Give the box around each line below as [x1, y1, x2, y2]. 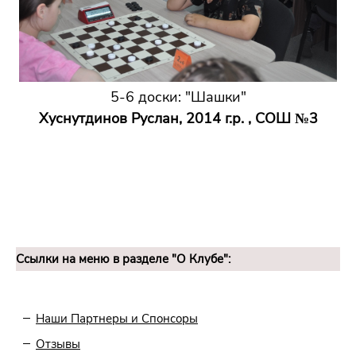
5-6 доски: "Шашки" [110, 87, 246, 107]
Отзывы [36, 335, 80, 352]
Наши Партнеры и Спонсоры [36, 310, 198, 327]
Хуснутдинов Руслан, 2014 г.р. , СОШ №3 [38, 109, 318, 129]
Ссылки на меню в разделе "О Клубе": [16, 250, 230, 267]
